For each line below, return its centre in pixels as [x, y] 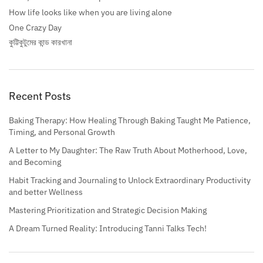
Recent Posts [40, 96]
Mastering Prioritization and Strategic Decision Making [108, 210]
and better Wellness [46, 192]
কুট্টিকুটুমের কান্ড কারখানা [41, 43]
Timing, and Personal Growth [62, 132]
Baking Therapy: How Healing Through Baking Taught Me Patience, [130, 120]
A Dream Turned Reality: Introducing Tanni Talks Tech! [108, 229]
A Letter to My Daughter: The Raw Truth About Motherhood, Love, [128, 150]
